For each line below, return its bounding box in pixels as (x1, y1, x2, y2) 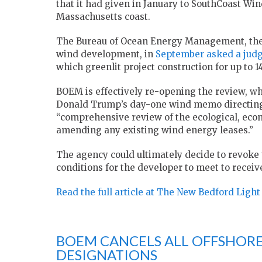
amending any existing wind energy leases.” (56, 125, 253, 136)
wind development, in (56, 49, 156, 60)
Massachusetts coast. (56, 11, 150, 23)
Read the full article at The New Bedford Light (56, 187, 260, 198)
